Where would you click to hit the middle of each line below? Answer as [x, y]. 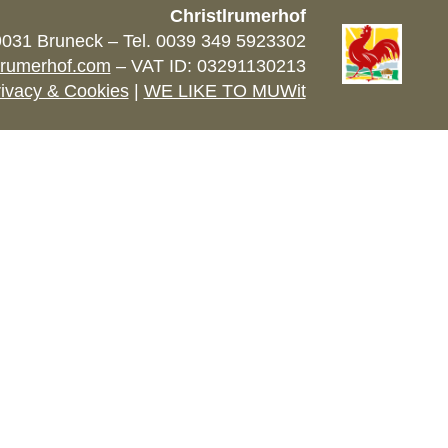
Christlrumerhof [237, 16]
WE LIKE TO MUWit [224, 91]
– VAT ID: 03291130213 [208, 66]
